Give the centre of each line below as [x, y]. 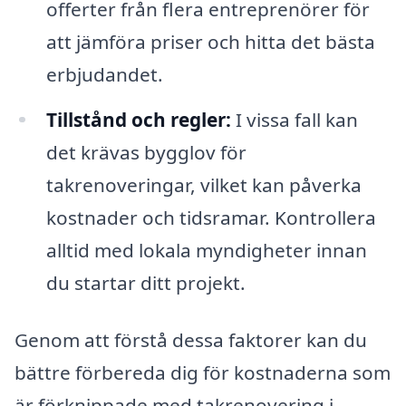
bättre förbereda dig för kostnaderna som [203, 373]
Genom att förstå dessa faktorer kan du [191, 340]
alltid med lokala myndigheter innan [206, 250]
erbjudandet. [104, 74]
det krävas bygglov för [146, 152]
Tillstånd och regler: [138, 119]
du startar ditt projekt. [145, 282]
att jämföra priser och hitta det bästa [210, 41]
